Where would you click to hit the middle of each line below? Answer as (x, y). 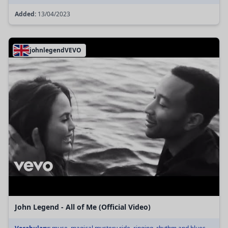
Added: (25, 14)
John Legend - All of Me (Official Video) (83, 207)
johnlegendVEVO (55, 50)
